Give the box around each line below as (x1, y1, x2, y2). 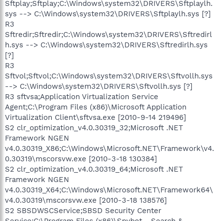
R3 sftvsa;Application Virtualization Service (5, 92, 158, 101)
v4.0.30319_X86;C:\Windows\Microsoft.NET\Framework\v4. (5, 144, 214, 153)
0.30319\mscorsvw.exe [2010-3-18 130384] (5, 154, 157, 163)
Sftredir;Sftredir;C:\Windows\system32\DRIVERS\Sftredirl (5, 30, 212, 39)
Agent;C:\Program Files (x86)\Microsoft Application (5, 102, 186, 111)
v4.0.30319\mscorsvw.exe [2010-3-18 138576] (5, 195, 167, 205)
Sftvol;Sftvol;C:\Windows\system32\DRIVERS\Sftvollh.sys (5, 71, 213, 80)
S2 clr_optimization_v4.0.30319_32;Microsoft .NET (5, 123, 183, 132)
